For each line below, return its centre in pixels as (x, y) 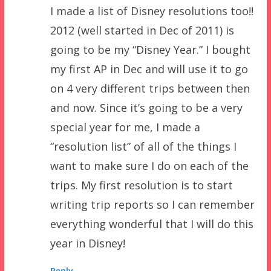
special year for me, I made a (125, 127)
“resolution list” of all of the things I (143, 146)
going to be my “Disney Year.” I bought (150, 49)
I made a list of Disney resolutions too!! (152, 11)
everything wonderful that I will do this (152, 224)
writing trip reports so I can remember (152, 204)
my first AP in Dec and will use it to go (149, 69)
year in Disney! (87, 243)
